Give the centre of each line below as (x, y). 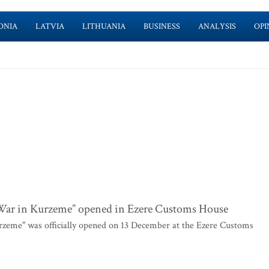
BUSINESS (162, 26)
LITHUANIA (104, 26)
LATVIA (50, 26)
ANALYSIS (217, 26)
